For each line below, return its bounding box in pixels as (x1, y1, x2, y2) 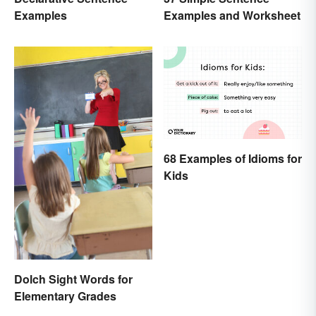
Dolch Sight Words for (14, 270, 133, 287)
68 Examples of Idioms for (164, 150, 302, 166)
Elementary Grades (14, 287, 116, 304)
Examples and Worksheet (164, 6, 300, 23)
